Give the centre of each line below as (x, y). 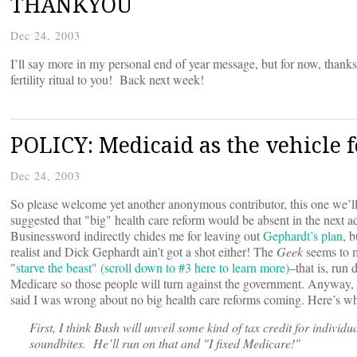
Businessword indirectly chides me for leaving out (137, 236)
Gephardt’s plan (303, 236)
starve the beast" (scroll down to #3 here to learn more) (153, 268)
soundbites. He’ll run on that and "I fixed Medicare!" (165, 343)
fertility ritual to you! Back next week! (107, 80)
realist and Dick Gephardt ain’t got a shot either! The (143, 252)
